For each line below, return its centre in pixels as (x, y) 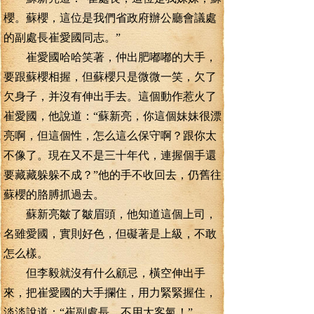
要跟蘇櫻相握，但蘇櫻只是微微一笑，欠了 (110, 77)
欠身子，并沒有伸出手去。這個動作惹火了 (110, 96)
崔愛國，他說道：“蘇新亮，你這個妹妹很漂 (112, 116)
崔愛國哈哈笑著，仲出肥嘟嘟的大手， (110, 57)
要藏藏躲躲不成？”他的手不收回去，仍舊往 (112, 175)
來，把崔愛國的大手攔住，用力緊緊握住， (110, 293)
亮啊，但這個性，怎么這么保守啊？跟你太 (110, 136)
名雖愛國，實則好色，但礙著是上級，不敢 (110, 234)
